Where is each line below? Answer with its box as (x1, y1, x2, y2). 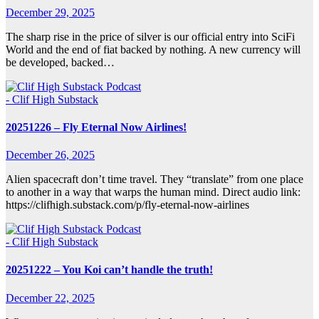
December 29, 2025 (6, 6, 95, 19)
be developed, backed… (6, 56, 115, 68)
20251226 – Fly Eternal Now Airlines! (6, 120, 187, 133)
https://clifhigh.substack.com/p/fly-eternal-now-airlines (6, 199, 249, 211)
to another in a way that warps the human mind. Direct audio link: (6, 186, 300, 199)
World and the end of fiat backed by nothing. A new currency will (6, 43, 300, 56)
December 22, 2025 (6, 291, 95, 304)
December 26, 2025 (6, 149, 95, 162)
